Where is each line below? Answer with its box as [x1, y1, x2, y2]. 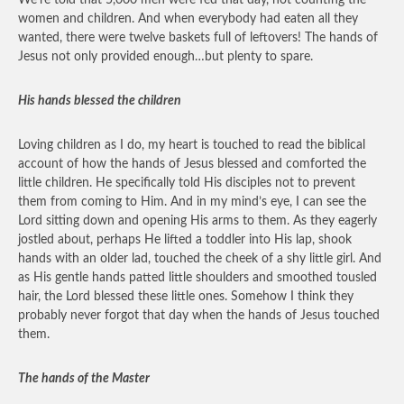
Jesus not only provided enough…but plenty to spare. [18, 50, 313, 63]
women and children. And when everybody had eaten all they [18, 13, 358, 25]
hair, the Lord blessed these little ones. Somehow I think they [18, 290, 353, 303]
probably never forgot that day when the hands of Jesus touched [18, 309, 380, 322]
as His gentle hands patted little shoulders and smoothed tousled [18, 271, 377, 284]
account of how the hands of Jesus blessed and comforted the [18, 158, 366, 170]
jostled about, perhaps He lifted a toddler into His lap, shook [18, 234, 352, 246]
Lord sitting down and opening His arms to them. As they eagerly [18, 215, 377, 227]
